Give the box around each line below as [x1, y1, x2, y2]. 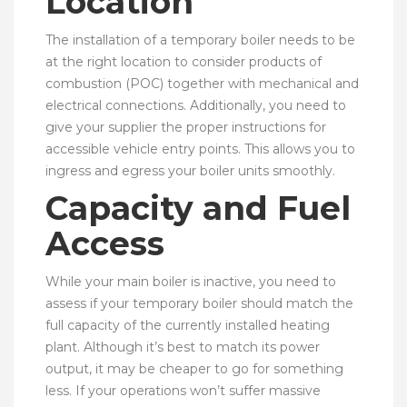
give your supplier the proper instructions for [45, 118, 326, 135]
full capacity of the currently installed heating [45, 316, 330, 333]
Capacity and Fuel [45, 187, 351, 228]
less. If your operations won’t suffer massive [45, 382, 321, 399]
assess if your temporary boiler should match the [45, 294, 353, 312]
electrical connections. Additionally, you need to [45, 96, 346, 114]
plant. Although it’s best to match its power [45, 338, 320, 355]
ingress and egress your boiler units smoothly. [45, 162, 335, 179]
